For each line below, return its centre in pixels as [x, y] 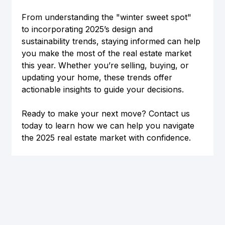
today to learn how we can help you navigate [109, 126]
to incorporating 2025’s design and [88, 29]
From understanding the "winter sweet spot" [107, 17]
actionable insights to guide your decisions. [102, 90]
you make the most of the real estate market [107, 53]
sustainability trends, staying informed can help [112, 41]
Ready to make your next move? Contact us [107, 114]
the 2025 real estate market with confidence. [106, 138]
